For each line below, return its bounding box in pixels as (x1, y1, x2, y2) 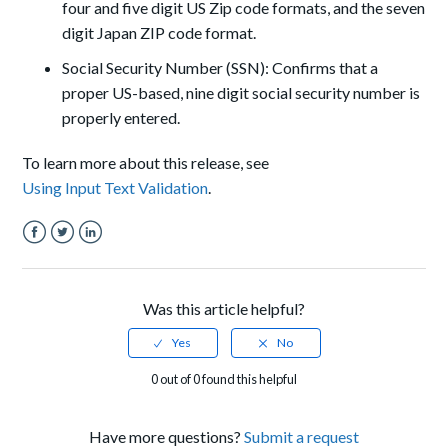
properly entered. (62, 108, 181, 128)
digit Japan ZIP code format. (62, 23, 257, 43)
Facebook (22, 246, 93, 266)
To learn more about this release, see (22, 153, 273, 173)
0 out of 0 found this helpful (151, 371, 297, 388)
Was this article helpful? (143, 299, 305, 319)
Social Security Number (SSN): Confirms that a (62, 58, 379, 78)
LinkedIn (78, 246, 138, 266)
